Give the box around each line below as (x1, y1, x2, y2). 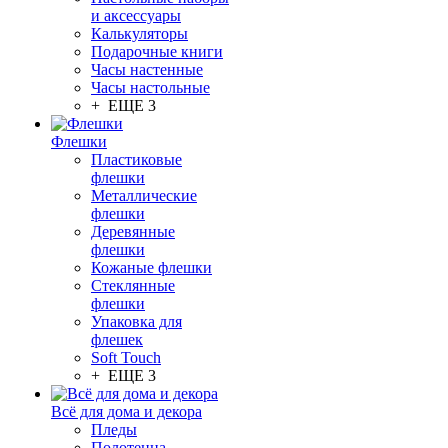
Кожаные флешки (91, 259, 212, 276)
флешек (91, 331, 143, 348)
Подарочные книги (91, 43, 223, 60)
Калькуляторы (91, 25, 188, 42)
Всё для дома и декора (51, 403, 202, 420)
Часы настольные (91, 79, 210, 96)
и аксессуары (91, 7, 181, 24)
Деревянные (91, 223, 175, 240)
